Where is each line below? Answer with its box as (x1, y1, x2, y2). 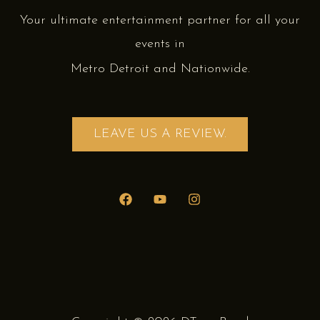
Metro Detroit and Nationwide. (70, 62, 250, 76)
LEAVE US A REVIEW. (94, 126, 226, 141)
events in (135, 37, 185, 51)
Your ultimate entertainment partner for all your (20, 14, 300, 28)
